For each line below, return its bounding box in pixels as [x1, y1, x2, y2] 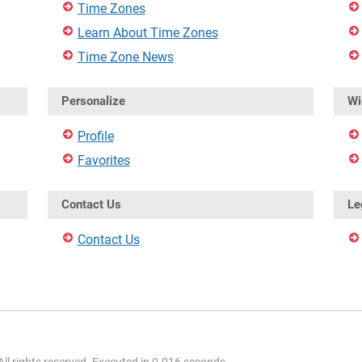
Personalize [61, 94, 125, 108]
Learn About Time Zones [77, 25, 218, 40]
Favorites [77, 153, 130, 168]
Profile [77, 128, 114, 144]
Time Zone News [77, 49, 174, 65]
